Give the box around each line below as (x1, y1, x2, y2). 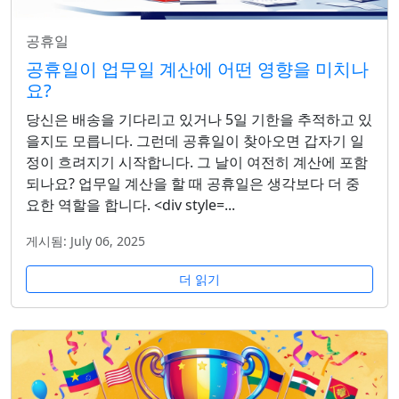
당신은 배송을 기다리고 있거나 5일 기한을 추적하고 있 (26, 109, 372, 129)
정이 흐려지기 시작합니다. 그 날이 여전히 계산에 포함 (26, 151, 368, 172)
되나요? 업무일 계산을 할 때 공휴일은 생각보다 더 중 (26, 173, 360, 193)
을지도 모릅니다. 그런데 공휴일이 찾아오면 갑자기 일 (26, 130, 364, 151)
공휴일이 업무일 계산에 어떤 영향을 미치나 (26, 56, 369, 81)
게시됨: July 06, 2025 (26, 232, 145, 249)
